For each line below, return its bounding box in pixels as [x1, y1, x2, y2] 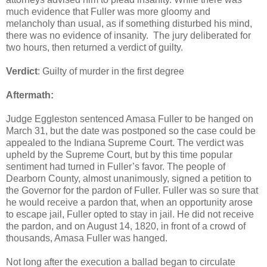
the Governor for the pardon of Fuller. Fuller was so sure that [6, 185, 258, 195]
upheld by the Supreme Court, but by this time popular [6, 149, 232, 160]
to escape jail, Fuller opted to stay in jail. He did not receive [6, 209, 254, 219]
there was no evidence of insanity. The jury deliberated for [6, 30, 251, 41]
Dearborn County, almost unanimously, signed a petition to [6, 173, 252, 184]
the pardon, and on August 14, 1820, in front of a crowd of [6, 221, 246, 231]
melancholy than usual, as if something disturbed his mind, [6, 18, 252, 29]
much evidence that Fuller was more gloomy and [6, 6, 210, 17]
